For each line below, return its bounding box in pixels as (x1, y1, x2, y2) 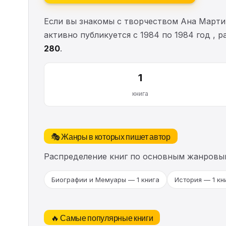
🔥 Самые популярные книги (51, 211, 153, 223)
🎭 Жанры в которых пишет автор (51, 130, 171, 142)
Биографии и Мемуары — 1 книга (51, 175, 159, 184)
